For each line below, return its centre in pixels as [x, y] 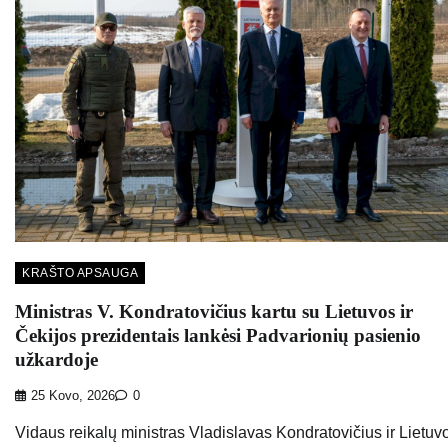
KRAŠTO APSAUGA [80, 272]
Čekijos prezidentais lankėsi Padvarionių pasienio [218, 335]
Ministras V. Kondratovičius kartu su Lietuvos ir [214, 311]
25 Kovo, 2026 [73, 396]
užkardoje [56, 359]
